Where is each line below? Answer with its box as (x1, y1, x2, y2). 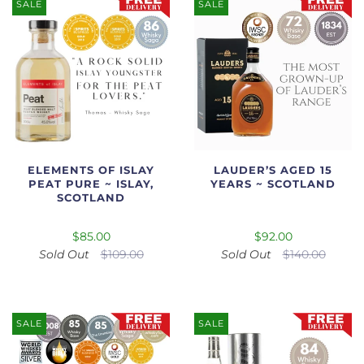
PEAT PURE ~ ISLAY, (28, 177, 154, 190)
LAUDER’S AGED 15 (214, 163, 332, 176)
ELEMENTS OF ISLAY (28, 163, 154, 176)
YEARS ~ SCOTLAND (210, 177, 336, 190)
